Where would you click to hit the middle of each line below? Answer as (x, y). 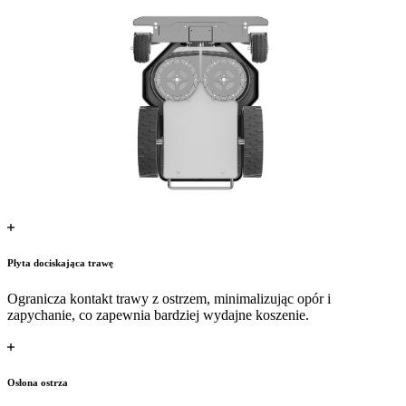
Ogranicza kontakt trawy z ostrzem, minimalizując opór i (169, 298)
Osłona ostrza (38, 382)
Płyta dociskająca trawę (60, 262)
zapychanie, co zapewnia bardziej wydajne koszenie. (158, 314)
